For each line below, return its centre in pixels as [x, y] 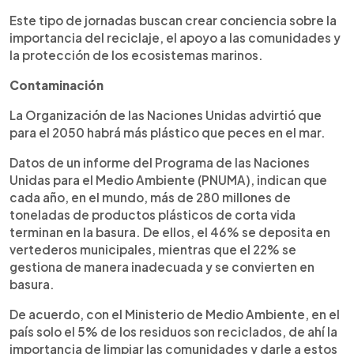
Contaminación [56, 85]
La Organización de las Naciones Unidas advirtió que [166, 115]
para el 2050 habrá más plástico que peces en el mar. [168, 132]
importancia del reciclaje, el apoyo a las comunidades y [175, 37]
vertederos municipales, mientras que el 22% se [153, 249]
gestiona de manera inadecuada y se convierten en [162, 266]
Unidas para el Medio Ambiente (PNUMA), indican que [168, 179]
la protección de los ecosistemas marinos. [136, 55]
